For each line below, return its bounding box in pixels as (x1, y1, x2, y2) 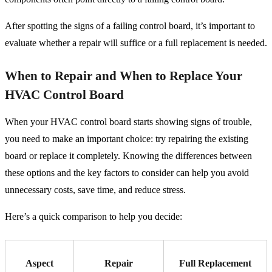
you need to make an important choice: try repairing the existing (5, 134, 248, 144)
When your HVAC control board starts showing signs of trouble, (5, 117, 252, 127)
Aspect (25, 258, 53, 269)
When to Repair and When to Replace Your (5, 69, 242, 84)
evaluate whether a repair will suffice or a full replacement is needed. (5, 38, 267, 49)
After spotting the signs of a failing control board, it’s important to (5, 21, 255, 32)
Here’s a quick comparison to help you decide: (5, 211, 182, 222)
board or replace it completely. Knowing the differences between (5, 151, 252, 161)
